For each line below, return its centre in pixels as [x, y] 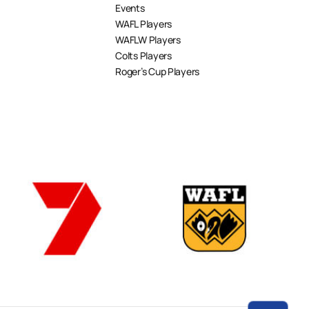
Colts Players [143, 55]
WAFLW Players [148, 39]
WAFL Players [143, 23]
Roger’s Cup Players [157, 71]
